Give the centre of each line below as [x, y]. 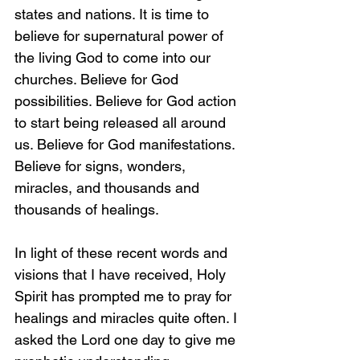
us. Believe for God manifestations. [127, 144]
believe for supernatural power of [121, 36]
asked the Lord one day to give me [127, 340]
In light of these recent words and [123, 253]
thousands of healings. [87, 209]
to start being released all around [122, 123]
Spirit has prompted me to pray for [125, 296]
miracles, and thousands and [109, 188]
